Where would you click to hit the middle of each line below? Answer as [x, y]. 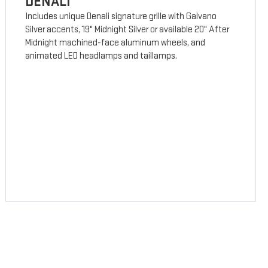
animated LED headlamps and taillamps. [101, 56]
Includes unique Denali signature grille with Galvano [121, 17]
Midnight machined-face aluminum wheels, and [115, 43]
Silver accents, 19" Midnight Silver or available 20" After [127, 30]
